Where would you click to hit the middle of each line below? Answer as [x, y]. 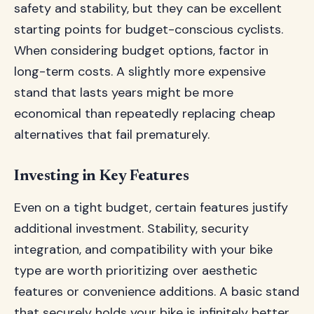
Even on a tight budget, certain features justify [151, 207]
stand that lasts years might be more [124, 93]
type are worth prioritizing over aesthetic [136, 271]
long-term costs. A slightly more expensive [140, 71]
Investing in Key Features [102, 177]
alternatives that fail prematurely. [112, 135]
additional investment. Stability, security [131, 228]
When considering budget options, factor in [141, 50]
